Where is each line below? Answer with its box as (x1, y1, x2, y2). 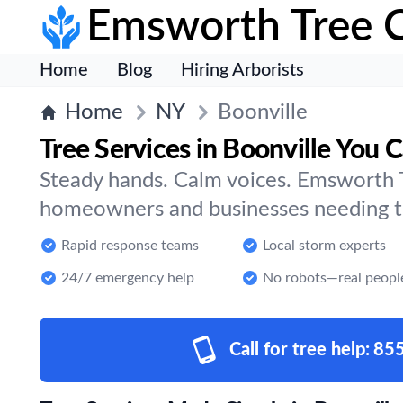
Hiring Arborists (181, 61, 304, 79)
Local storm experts (263, 238, 386, 253)
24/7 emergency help (61, 271, 194, 285)
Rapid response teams (61, 238, 199, 253)
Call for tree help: (229, 341, 370, 359)
